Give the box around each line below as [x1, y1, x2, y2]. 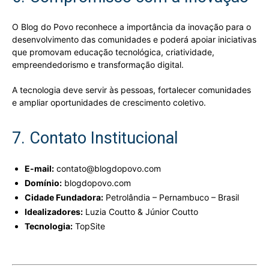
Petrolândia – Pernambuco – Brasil [103, 192, 239, 202]
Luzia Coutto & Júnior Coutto [83, 206, 198, 217]
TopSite [73, 220, 105, 231]
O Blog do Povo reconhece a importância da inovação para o [12, 21, 251, 32]
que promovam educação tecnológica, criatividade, [12, 46, 214, 57]
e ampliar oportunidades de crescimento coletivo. [12, 97, 206, 107]
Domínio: [25, 177, 62, 188]
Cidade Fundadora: [25, 192, 103, 202]
